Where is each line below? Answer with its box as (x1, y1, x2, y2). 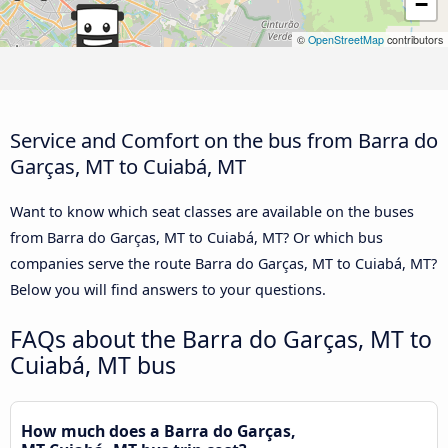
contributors (384, 32, 443, 48)
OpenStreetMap (308, 32, 384, 48)
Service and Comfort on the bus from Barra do (10, 125, 438, 154)
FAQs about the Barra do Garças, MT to (10, 322, 432, 355)
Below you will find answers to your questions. (10, 279, 326, 299)
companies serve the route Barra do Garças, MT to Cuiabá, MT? (10, 253, 437, 273)
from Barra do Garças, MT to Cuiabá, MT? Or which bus (10, 227, 383, 247)
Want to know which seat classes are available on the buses (10, 201, 414, 221)
